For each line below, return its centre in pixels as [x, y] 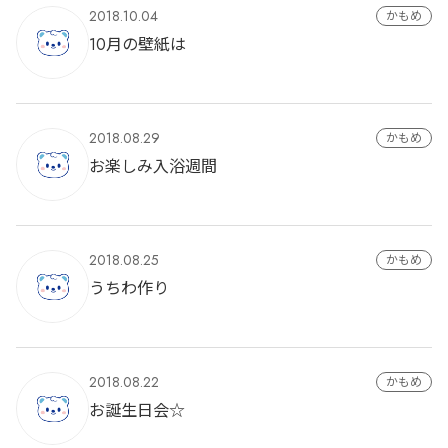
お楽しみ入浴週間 [153, 166]
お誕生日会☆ [137, 410]
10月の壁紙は [137, 44]
